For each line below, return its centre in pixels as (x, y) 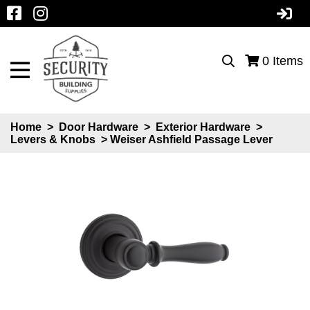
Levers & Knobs (54, 139)
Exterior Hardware (203, 127)
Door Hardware (99, 127)
